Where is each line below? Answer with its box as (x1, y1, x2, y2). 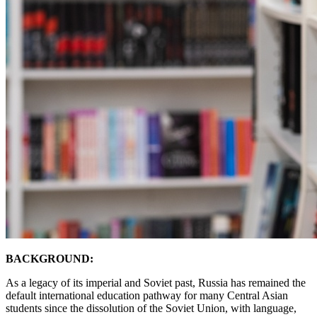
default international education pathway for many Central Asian (6, 289, 288, 302)
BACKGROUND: (6, 253, 93, 265)
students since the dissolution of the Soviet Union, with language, (6, 302, 296, 315)
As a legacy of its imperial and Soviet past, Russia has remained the (6, 277, 306, 289)
